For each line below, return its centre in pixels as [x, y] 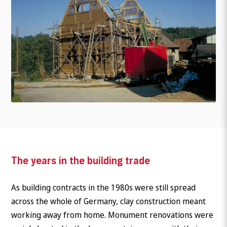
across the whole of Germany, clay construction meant [109, 201]
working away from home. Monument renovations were [112, 215]
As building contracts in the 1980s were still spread [104, 187]
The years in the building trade [81, 160]
